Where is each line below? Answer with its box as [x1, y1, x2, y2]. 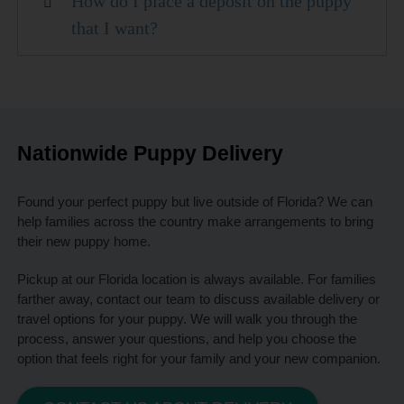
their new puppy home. [17, 233, 151, 249]
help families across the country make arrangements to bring [17, 213, 374, 229]
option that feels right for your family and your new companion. [17, 350, 381, 366]
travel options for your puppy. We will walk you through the [17, 310, 358, 326]
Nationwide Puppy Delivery [17, 141, 284, 165]
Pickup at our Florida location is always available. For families [17, 271, 377, 287]
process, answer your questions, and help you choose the [17, 330, 357, 346]
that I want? [71, 17, 159, 38]
